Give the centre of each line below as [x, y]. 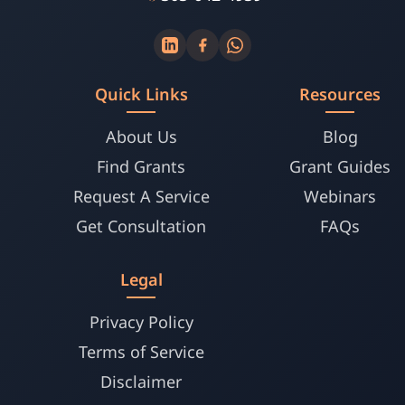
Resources [340, 94]
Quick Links [141, 94]
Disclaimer [141, 381]
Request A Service [141, 196]
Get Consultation [141, 226]
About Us [141, 137]
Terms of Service [141, 352]
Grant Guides [340, 166]
